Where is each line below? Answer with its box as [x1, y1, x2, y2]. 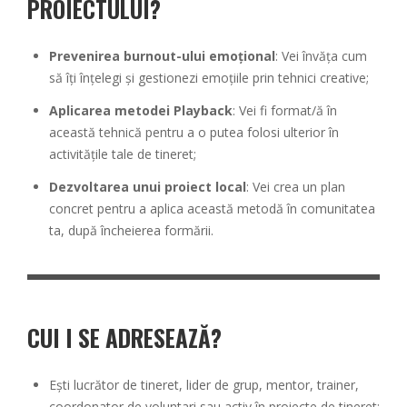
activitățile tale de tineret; [49, 144, 196, 163]
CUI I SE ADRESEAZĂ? [27, 320, 222, 354]
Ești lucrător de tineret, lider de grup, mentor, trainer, [49, 375, 359, 393]
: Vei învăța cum [275, 46, 367, 65]
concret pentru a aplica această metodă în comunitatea [49, 199, 375, 217]
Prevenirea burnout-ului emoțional [49, 46, 275, 65]
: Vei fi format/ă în [233, 101, 337, 119]
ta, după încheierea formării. [49, 221, 213, 239]
